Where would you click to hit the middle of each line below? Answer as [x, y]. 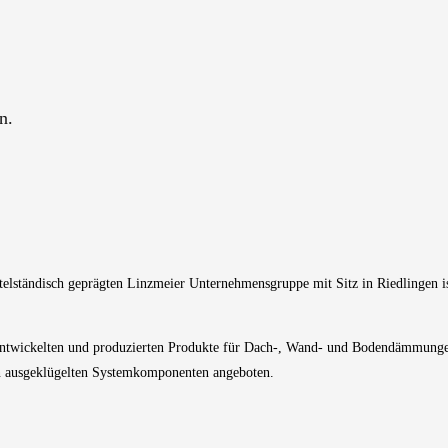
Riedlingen [407, 283]
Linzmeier [156, 283]
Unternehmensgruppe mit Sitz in [281, 283]
